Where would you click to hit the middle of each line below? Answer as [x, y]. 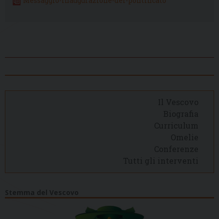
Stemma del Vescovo [42, 192]
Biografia [181, 114]
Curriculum [176, 126]
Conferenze [176, 149]
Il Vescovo [178, 102]
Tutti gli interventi [161, 161]
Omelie [184, 137]
